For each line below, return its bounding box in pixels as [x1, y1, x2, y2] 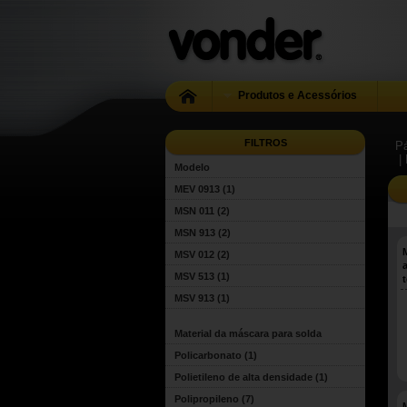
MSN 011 [174, 205, 214, 216]
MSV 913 [174, 293, 214, 303]
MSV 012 [174, 249, 214, 260]
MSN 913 [174, 227, 215, 238]
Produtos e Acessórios [234, 89, 357, 102]
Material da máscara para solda [174, 328, 322, 339]
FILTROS [243, 137, 287, 148]
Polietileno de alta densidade [174, 372, 313, 382]
